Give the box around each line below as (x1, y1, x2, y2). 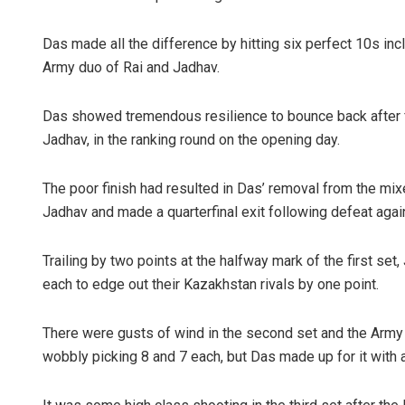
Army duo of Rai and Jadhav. (42, 59, 220, 77)
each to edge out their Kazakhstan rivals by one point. (42, 276, 379, 294)
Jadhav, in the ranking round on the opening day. (42, 131, 340, 149)
